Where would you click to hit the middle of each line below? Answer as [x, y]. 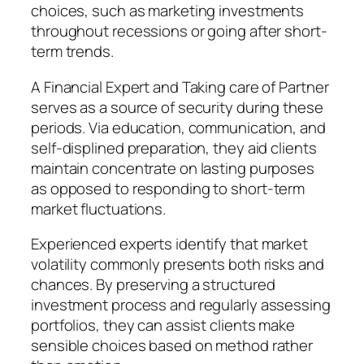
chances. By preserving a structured [153, 285]
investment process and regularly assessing [181, 305]
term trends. [72, 52]
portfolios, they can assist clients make [163, 325]
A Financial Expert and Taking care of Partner [180, 87]
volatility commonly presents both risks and [178, 264]
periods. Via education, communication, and [178, 127]
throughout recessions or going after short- [179, 31]
